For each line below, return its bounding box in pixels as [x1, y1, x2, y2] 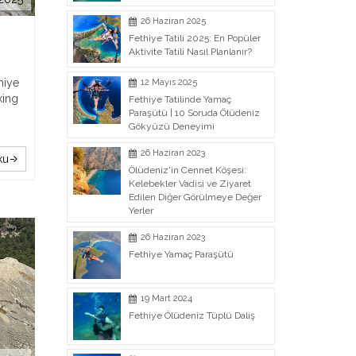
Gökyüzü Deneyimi [128, 121, 215, 132]
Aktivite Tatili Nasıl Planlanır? [128, 46, 252, 57]
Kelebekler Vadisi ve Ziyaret [128, 178, 251, 189]
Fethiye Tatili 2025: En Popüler [128, 33, 261, 44]
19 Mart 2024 [140, 293, 192, 304]
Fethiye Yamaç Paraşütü [128, 249, 234, 260]
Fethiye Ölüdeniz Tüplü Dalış [128, 310, 255, 321]
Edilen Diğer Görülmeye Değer [128, 192, 261, 203]
